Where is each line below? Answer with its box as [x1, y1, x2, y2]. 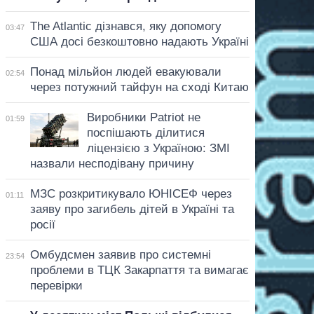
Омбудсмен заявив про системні [29, 247, 211, 261]
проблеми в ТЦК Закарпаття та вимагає [29, 263, 249, 277]
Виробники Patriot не [86, 110, 200, 124]
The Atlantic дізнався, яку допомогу [29, 19, 221, 33]
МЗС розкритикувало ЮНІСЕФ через [29, 186, 232, 200]
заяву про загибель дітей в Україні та [29, 202, 234, 216]
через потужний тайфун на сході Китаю [29, 80, 249, 94]
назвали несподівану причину [29, 156, 194, 170]
